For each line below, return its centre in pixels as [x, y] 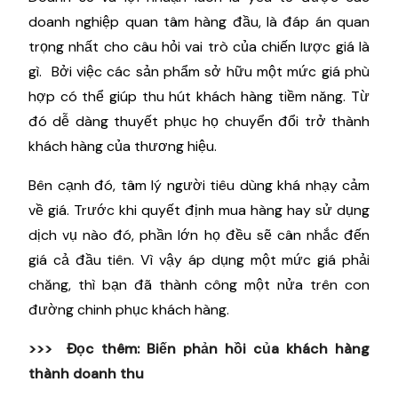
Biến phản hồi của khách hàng [258, 348]
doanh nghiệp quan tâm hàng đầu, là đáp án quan [199, 21]
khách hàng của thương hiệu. [124, 146]
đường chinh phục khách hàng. [131, 309]
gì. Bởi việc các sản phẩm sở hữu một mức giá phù [199, 71]
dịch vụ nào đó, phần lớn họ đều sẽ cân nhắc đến [199, 235]
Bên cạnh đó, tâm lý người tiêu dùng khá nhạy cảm [199, 185]
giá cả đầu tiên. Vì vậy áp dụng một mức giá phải [199, 259]
